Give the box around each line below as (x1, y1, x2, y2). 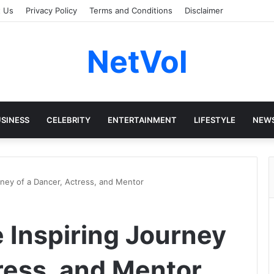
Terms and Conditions (89, 6, 172, 15)
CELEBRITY (46, 115, 91, 125)
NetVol (86, 43, 188, 80)
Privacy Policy (26, 6, 77, 15)
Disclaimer (185, 6, 223, 15)
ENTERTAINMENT (107, 115, 177, 125)
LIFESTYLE (193, 115, 235, 125)
